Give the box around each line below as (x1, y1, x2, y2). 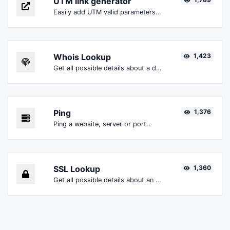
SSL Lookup (53, 164, 100, 175)
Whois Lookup (53, 52, 111, 63)
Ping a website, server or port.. (53, 120, 150, 128)
